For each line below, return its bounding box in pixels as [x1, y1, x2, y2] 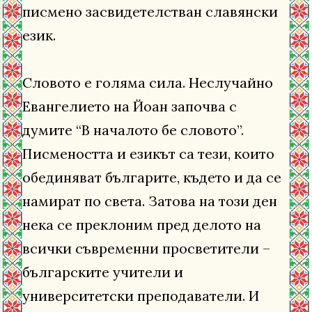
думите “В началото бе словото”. [22, 121, 244, 139]
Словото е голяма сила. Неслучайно [22, 74, 273, 92]
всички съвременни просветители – [22, 240, 270, 258]
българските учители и [22, 263, 183, 281]
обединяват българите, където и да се [22, 169, 281, 187]
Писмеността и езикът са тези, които [22, 145, 274, 163]
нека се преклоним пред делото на [22, 216, 261, 234]
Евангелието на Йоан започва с [22, 97, 237, 116]
